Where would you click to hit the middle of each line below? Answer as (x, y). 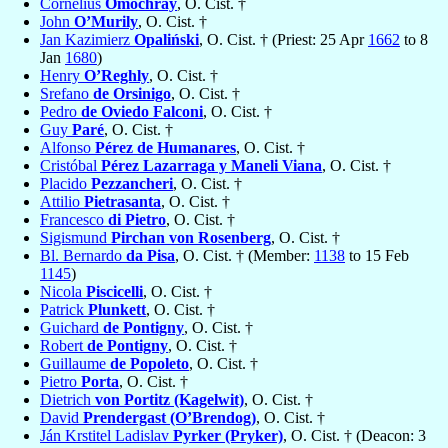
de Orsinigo (132, 94)
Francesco (74, 220)
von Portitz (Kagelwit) (169, 400)
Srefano (66, 94)
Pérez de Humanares (165, 148)
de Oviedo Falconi (142, 112)
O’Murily (106, 22)
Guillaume (75, 364)
